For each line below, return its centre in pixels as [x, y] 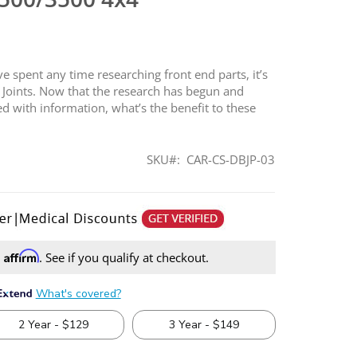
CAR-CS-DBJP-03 [231, 159]
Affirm [21, 255]
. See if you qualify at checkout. [124, 257]
